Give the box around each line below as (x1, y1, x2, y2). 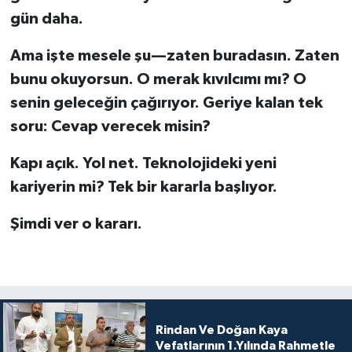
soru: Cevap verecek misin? (9, 119, 211, 135)
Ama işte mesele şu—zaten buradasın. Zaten (9, 48, 339, 64)
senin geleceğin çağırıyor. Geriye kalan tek (9, 95, 323, 112)
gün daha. (9, 11, 83, 27)
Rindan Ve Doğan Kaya (155, 323, 288, 336)
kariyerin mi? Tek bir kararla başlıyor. (9, 179, 277, 196)
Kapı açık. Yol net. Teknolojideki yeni (9, 156, 277, 172)
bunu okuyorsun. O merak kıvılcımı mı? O (9, 71, 306, 88)
